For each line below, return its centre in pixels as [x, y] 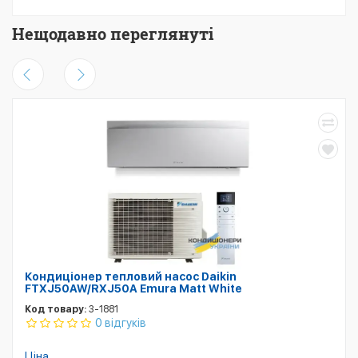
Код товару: [56, 310]
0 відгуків [121, 323]
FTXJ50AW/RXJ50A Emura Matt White [133, 289]
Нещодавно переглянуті [113, 34]
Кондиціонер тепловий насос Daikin [131, 277]
